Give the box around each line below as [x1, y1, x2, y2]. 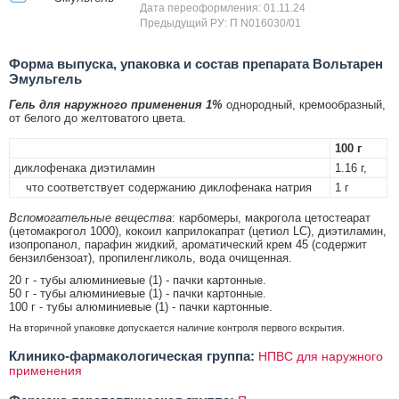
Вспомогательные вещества [9, 211, 172, 225]
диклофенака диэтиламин [14, 161, 155, 175]
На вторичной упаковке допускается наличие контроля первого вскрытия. [9, 322, 345, 334]
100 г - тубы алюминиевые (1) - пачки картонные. [9, 300, 273, 314]
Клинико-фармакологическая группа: [9, 348, 255, 364]
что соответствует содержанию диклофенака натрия [14, 181, 312, 195]
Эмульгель [9, 71, 82, 87]
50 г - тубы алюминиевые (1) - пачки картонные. [9, 287, 266, 301]
